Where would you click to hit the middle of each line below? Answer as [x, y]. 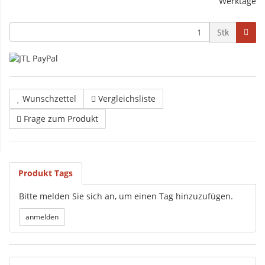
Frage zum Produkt [61, 119]
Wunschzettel [49, 99]
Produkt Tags [46, 173]
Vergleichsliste [127, 99]
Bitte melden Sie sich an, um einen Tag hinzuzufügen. [126, 196]
